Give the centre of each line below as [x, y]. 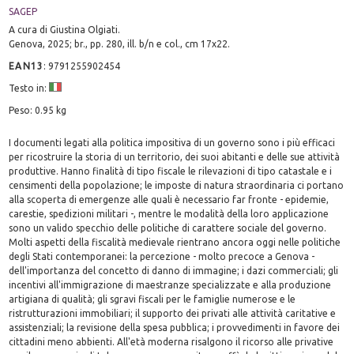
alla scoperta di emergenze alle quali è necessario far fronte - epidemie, [169, 199]
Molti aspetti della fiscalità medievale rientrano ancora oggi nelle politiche [175, 242]
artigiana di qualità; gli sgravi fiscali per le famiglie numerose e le [153, 299]
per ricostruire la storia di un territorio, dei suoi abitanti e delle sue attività [175, 156]
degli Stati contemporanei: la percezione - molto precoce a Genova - [162, 256]
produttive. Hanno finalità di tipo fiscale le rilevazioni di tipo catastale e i [171, 171]
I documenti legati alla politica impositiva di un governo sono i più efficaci [172, 142]
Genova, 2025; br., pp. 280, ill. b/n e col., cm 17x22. [120, 43]
